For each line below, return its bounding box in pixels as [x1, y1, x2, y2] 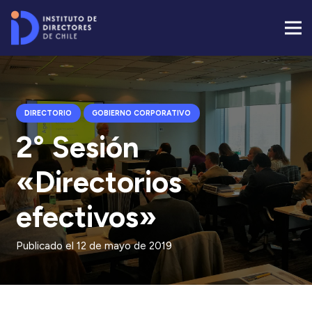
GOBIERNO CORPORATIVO [92, 108, 192, 118]
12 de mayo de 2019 [76, 240, 172, 253]
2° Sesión [15, 129, 139, 164]
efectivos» [15, 198, 157, 234]
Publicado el [15, 240, 77, 253]
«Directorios [15, 164, 182, 199]
